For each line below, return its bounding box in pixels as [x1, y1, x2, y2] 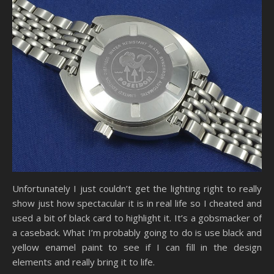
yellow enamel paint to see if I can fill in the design [12, 241, 262, 254]
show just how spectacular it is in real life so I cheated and [12, 197, 262, 210]
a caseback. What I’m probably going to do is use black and [12, 226, 262, 239]
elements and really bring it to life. [12, 256, 155, 268]
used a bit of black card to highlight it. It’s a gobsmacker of [12, 212, 262, 224]
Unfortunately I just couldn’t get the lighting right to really [12, 182, 262, 195]
